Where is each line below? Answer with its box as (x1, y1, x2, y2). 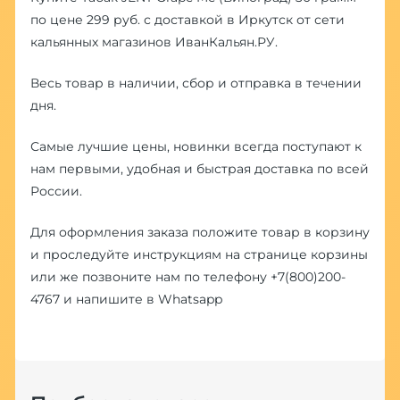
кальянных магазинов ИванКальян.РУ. (29, 33, 278, 50)
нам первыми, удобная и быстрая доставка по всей (29, 160, 369, 177)
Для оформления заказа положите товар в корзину (29, 223, 370, 240)
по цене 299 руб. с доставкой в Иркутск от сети (29, 11, 345, 28)
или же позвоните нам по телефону (29, 268, 271, 285)
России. (29, 182, 82, 199)
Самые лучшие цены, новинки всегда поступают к (29, 137, 362, 154)
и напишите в (59, 290, 158, 307)
